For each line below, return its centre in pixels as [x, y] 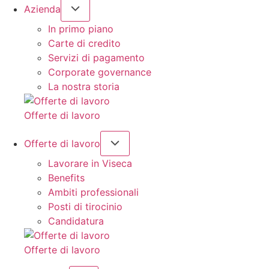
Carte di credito [84, 43]
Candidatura [76, 221]
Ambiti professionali [93, 192]
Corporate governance [100, 72]
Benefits [66, 178]
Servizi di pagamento [96, 57]
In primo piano [81, 29]
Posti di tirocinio [85, 207]
